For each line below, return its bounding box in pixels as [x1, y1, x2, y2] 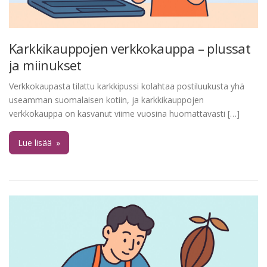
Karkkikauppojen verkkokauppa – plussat [9, 39, 251, 57]
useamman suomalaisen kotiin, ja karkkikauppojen [9, 94, 204, 105]
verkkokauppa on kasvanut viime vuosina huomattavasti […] [9, 107, 240, 119]
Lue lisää [18, 136, 54, 148]
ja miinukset [9, 55, 82, 74]
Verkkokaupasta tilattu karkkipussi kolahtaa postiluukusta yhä [9, 80, 244, 92]
